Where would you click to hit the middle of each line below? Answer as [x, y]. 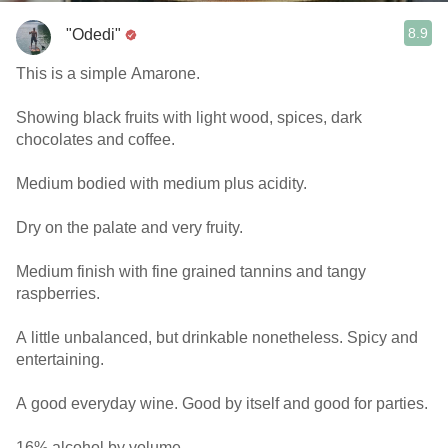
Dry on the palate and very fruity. [129, 227]
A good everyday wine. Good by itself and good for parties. [224, 403]
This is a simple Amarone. [110, 73]
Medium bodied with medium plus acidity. [161, 183]
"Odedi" [93, 34]
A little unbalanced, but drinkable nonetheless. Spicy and [217, 337]
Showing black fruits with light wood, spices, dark [189, 117]
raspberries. [58, 293]
